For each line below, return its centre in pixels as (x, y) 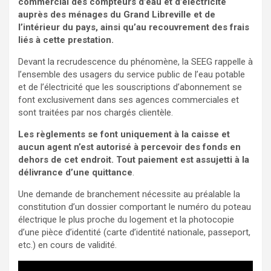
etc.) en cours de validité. (67, 245)
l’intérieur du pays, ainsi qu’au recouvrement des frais (134, 28)
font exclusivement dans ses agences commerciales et (129, 100)
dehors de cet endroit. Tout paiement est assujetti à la (134, 160)
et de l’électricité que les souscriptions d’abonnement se (130, 87)
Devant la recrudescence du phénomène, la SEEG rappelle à (135, 62)
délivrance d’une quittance (75, 173)
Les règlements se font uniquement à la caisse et (124, 135)
